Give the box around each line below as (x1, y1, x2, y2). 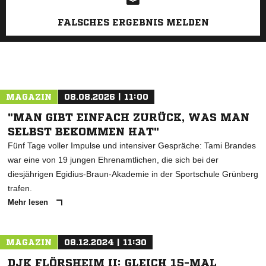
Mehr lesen (8, 198, 50, 207)
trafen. (8, 183, 32, 193)
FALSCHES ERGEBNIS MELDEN (57, 18, 209, 27)
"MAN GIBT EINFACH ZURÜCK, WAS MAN (8, 112, 249, 122)
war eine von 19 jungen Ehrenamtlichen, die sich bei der (8, 155, 218, 164)
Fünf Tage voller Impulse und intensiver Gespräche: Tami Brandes (8, 141, 256, 150)
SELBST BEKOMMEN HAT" (8, 126, 159, 137)
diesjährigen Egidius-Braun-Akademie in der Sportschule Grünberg (8, 169, 258, 179)
